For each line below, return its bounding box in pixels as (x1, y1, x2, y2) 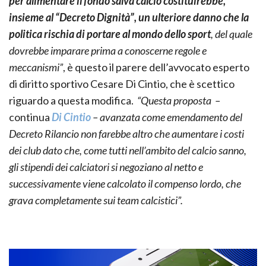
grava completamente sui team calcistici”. (9, 194, 185, 207)
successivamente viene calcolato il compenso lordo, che (9, 177, 241, 191)
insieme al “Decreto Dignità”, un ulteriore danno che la (9, 11, 249, 24)
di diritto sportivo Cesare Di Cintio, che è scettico (9, 77, 235, 91)
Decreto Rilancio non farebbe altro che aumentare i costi (9, 127, 244, 141)
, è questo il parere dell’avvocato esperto (63, 61, 249, 74)
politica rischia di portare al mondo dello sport (9, 27, 211, 41)
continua (9, 110, 52, 124)
